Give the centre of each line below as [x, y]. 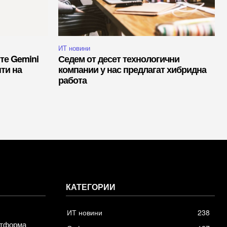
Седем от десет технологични [119, 59]
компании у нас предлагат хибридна [132, 70]
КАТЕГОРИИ [91, 187]
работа [72, 80]
